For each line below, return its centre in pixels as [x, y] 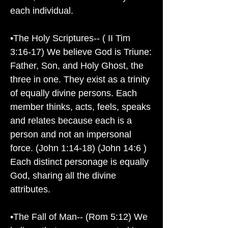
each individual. [42, 11]
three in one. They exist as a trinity [80, 79]
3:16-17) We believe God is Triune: [81, 52]
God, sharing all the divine [63, 176]
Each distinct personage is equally [79, 162]
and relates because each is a [71, 121]
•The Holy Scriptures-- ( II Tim [70, 38]
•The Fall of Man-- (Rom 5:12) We [79, 217]
